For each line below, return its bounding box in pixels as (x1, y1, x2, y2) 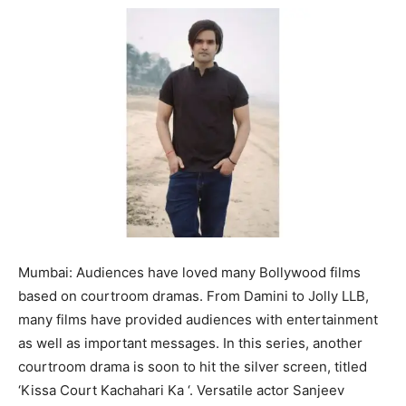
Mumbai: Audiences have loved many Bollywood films (18, 263, 361, 281)
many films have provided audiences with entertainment (18, 310, 378, 328)
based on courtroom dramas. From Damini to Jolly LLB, (18, 286, 369, 304)
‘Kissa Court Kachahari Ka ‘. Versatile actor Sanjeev (18, 381, 344, 399)
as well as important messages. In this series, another (18, 333, 362, 352)
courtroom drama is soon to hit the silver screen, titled (18, 357, 367, 375)
